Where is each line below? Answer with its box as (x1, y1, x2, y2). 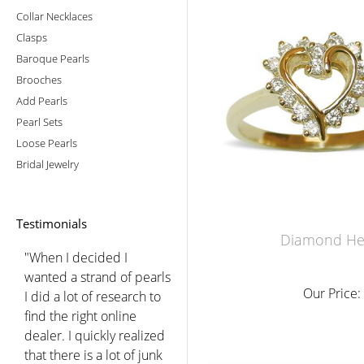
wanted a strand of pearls (24, 267, 171, 286)
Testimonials (16, 214, 87, 232)
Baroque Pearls (16, 50, 89, 66)
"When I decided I (24, 248, 128, 266)
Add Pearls (16, 93, 67, 108)
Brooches (16, 71, 62, 87)
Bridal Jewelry (16, 156, 79, 171)
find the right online (24, 306, 136, 325)
